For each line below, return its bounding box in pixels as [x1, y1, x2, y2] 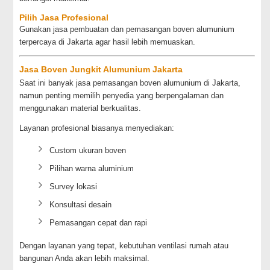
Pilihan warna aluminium [49, 164, 134, 173]
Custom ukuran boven [49, 146, 127, 155]
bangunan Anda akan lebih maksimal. [19, 254, 150, 263]
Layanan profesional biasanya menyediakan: [19, 124, 175, 133]
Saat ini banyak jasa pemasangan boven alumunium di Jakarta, [19, 78, 241, 87]
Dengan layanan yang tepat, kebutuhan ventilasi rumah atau [19, 241, 229, 250]
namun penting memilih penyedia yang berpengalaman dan [19, 91, 224, 100]
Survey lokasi [49, 182, 98, 191]
